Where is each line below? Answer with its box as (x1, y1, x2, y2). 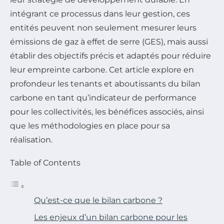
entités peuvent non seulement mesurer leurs (10, 22, 196, 32)
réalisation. (10, 134, 52, 144)
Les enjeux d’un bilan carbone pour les (34, 212, 187, 222)
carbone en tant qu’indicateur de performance (10, 92, 196, 102)
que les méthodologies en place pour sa (10, 120, 170, 130)
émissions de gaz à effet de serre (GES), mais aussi (10, 36, 208, 46)
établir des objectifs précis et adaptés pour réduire (10, 50, 211, 60)
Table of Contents (10, 157, 80, 167)
